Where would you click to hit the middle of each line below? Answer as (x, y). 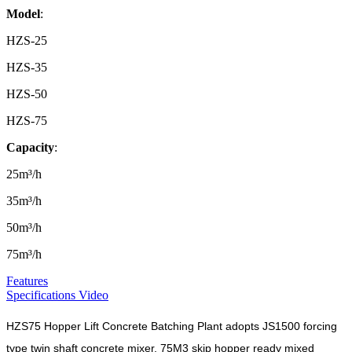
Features (27, 280)
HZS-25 (27, 40)
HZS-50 (27, 93)
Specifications (42, 295)
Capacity (30, 147)
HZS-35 (27, 67)
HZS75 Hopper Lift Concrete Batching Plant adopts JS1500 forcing (172, 326)
